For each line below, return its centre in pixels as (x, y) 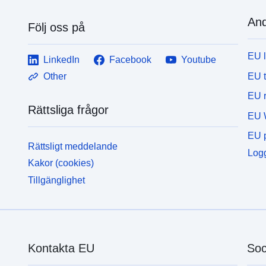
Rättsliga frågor (69, 110)
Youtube (199, 59)
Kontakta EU (61, 248)
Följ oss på (57, 27)
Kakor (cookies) (61, 163)
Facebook (131, 59)
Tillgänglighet (57, 180)
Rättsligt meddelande (73, 146)
